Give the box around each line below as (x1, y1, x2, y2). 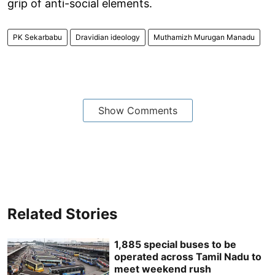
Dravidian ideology (76, 32, 140, 42)
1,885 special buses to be (114, 238, 237, 250)
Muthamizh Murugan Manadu (153, 32, 255, 42)
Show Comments (98, 104, 177, 117)
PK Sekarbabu (13, 32, 62, 42)
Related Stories (7, 204, 117, 223)
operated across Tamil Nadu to (114, 250, 262, 263)
